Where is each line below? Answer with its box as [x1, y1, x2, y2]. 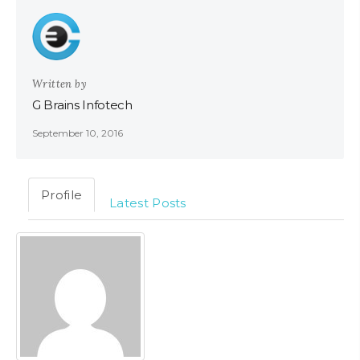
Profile [41, 186, 83, 202]
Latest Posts [109, 194, 186, 211]
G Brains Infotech [32, 97, 133, 113]
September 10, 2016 [32, 127, 123, 140]
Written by [32, 77, 87, 92]
